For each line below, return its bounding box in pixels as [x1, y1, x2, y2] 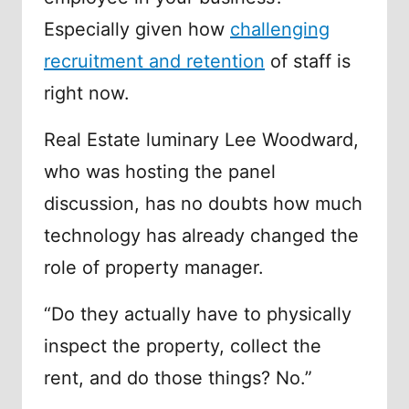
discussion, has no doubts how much [44, 193, 362, 215]
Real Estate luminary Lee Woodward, [44, 129, 359, 152]
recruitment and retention [44, 50, 265, 73]
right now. [44, 82, 130, 105]
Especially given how [44, 18, 230, 41]
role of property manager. [44, 257, 264, 279]
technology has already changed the [44, 225, 359, 247]
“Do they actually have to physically [44, 303, 351, 326]
